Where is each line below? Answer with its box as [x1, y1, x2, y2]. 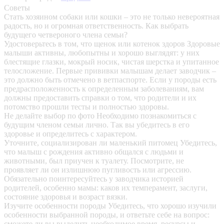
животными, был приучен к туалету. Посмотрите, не [4, 156, 184, 165]
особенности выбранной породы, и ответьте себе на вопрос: [4, 210, 209, 219]
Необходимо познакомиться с [96, 111, 196, 120]
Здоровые [187, 39, 220, 48]
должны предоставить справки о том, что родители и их [4, 93, 196, 102]
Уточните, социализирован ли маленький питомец [4, 138, 180, 147]
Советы [4, 3, 30, 12]
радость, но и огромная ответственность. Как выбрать [4, 21, 188, 30]
